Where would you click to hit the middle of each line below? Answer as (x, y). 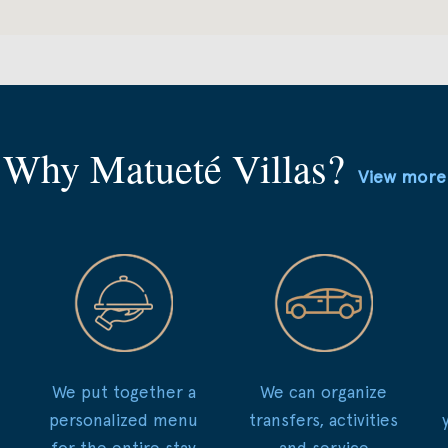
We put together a (123, 391)
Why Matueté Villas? (180, 167)
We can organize (324, 391)
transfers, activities (324, 419)
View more (401, 176)
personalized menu (124, 419)
